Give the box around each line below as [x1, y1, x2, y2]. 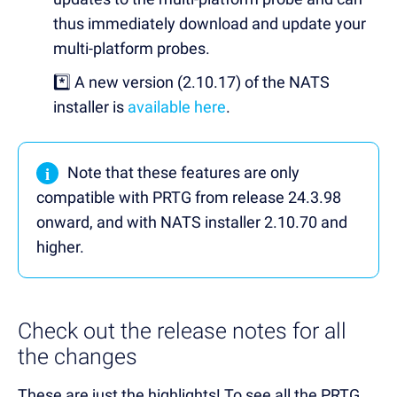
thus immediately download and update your [53, 13, 366, 33]
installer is [53, 97, 128, 116]
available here [128, 97, 226, 116]
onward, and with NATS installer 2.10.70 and [36, 212, 347, 231]
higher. [36, 237, 84, 256]
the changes [18, 343, 137, 370]
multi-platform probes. [53, 38, 214, 58]
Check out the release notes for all [18, 317, 346, 344]
